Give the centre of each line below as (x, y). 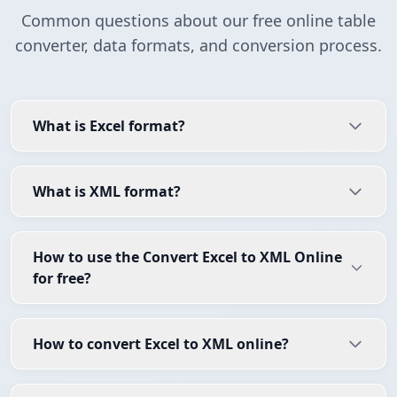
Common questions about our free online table (198, 21)
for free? (62, 279)
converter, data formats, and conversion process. (198, 46)
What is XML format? (107, 192)
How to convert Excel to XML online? (161, 344)
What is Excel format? (109, 126)
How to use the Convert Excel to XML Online (187, 257)
